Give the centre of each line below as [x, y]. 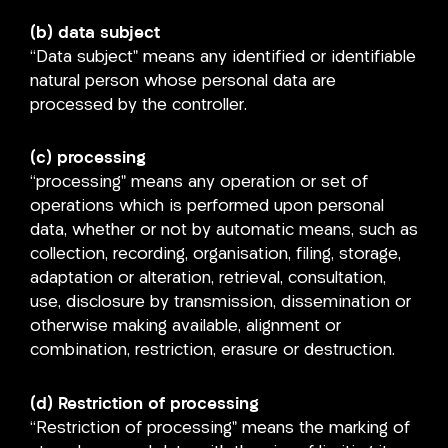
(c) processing [88, 159]
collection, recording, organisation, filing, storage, [215, 255]
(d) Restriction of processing [144, 404]
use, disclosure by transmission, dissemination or [220, 303]
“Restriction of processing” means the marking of [220, 428]
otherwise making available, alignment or [185, 327]
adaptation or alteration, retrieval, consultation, [208, 279]
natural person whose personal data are [183, 81]
